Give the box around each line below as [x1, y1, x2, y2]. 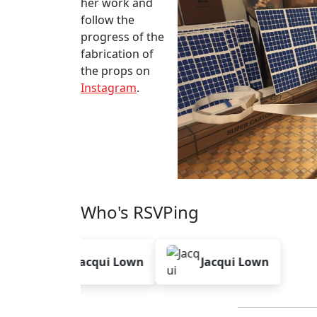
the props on [81, 63, 150, 79]
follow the [81, 12, 134, 28]
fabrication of [81, 46, 154, 62]
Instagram [81, 80, 137, 96]
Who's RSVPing [81, 200, 199, 224]
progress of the [81, 29, 164, 45]
